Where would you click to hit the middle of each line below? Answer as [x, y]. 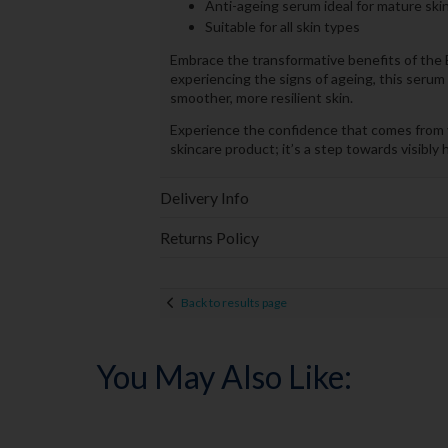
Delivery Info [204, 197]
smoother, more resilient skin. [261, 98]
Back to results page [233, 303]
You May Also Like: [223, 376]
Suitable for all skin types [282, 26]
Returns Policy [209, 237]
